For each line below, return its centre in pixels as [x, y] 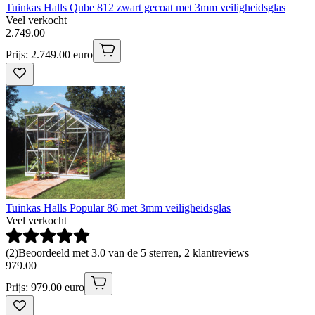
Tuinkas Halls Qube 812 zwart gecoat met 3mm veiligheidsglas [146, 8]
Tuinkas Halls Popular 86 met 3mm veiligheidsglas [118, 208]
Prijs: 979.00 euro [45, 288]
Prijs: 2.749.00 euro [49, 55]
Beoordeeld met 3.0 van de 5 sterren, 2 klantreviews [134, 253]
